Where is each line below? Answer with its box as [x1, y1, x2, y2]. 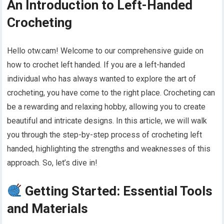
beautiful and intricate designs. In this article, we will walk [7, 115, 207, 125]
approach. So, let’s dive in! [7, 157, 98, 167]
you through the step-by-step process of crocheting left [7, 129, 202, 139]
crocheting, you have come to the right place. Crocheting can [7, 87, 215, 97]
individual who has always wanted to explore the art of [7, 73, 196, 83]
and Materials [7, 200, 88, 216]
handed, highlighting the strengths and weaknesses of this [7, 143, 211, 153]
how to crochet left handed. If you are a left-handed [7, 59, 185, 69]
